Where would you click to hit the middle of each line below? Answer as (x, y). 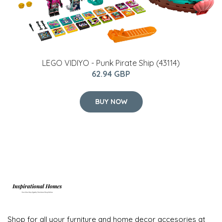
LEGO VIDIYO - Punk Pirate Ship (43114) (111, 63)
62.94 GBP (111, 74)
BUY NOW (111, 101)
